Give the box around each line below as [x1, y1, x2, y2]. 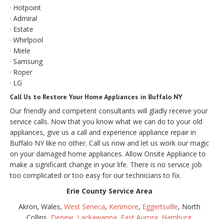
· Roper [10, 67, 32, 77]
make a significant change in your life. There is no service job [10, 159, 202, 169]
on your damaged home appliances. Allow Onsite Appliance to [10, 149, 206, 158]
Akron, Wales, [19, 201, 64, 211]
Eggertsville [142, 201, 178, 211]
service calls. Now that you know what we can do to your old [10, 116, 202, 126]
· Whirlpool [10, 35, 43, 44]
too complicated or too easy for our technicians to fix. [10, 170, 181, 180]
